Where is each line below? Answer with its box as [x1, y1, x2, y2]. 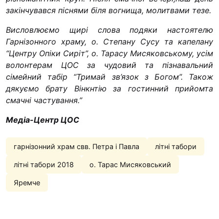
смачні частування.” [6, 95, 82, 105]
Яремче [14, 178, 40, 187]
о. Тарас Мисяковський [89, 160, 171, 169]
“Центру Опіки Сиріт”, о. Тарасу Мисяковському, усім [6, 48, 213, 58]
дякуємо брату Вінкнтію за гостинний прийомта [6, 83, 213, 93]
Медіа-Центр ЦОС [6, 114, 79, 125]
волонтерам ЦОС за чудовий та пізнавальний [6, 60, 213, 70]
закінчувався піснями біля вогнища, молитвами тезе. [6, 5, 211, 15]
